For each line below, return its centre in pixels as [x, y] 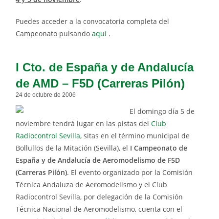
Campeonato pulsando [54, 34]
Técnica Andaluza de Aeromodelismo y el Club [92, 185]
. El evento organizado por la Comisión [130, 173]
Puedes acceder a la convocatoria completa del [93, 22]
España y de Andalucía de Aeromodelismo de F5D [98, 160]
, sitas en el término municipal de [135, 136]
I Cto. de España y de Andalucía [105, 67]
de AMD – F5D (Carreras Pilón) [100, 84]
